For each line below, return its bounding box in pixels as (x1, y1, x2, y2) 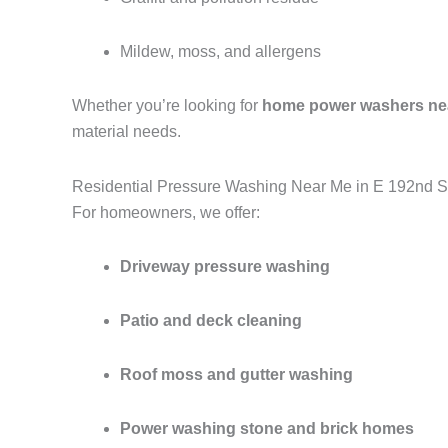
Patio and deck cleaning (120, 312, 302, 330)
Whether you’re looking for (72, 97, 262, 115)
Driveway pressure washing (120, 258, 330, 276)
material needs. (72, 123, 181, 141)
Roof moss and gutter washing (120, 366, 353, 384)
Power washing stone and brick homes (120, 420, 414, 438)
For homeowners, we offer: (72, 204, 260, 222)
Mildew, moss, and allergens (120, 43, 321, 61)
